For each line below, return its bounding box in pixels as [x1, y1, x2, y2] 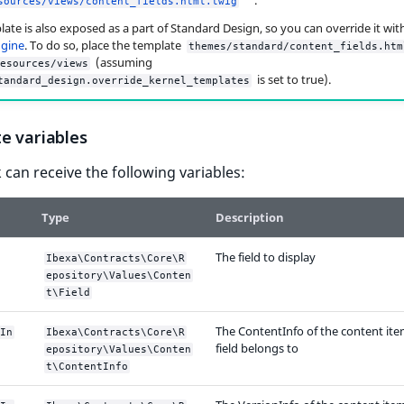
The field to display [216, 248, 316, 265]
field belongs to [216, 339, 298, 356]
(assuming [92, 54, 152, 71]
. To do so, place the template [23, 37, 184, 54]
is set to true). [253, 71, 331, 88]
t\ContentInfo [46, 360, 128, 372]
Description [216, 208, 284, 225]
